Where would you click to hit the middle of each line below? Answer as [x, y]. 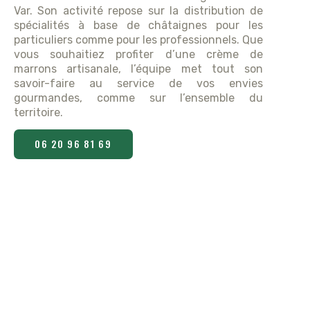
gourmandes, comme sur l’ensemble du [138, 98]
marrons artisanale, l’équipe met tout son [138, 69]
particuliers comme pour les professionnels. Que [138, 39]
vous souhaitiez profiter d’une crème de [138, 54]
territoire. [38, 112]
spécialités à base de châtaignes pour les [138, 25]
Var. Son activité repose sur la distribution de [138, 10]
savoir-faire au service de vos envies [138, 83]
